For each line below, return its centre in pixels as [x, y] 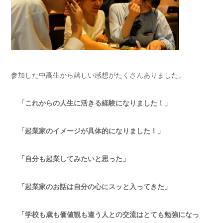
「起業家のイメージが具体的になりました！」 [88, 131]
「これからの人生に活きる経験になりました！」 [91, 103]
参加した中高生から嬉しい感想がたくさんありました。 [98, 75]
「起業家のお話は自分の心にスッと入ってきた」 [91, 186]
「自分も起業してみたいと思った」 [70, 159]
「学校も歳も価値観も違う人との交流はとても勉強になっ [105, 214]
